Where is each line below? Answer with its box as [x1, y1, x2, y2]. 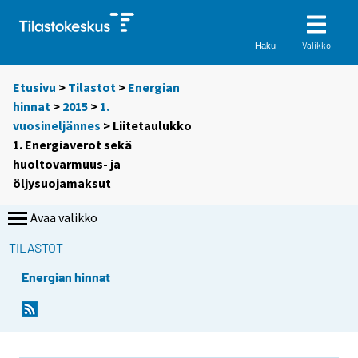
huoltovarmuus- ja [13, 156, 121, 173]
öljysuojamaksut [13, 175, 111, 192]
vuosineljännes [13, 117, 101, 134]
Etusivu [13, 79, 56, 96]
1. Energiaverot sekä [13, 137, 132, 153]
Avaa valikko [30, 209, 97, 226]
